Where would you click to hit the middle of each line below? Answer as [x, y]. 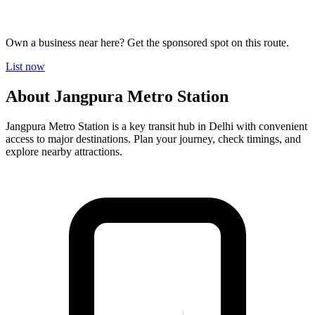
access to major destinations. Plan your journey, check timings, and [153, 139]
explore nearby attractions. [64, 151]
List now [25, 66]
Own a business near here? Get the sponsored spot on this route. [147, 42]
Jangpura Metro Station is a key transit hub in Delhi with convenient [156, 126]
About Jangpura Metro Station [117, 96]
